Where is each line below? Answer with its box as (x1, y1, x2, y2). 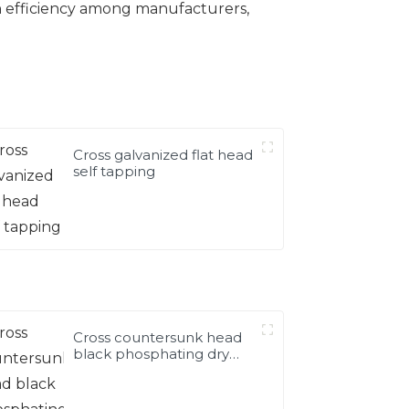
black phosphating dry (73, 344, 230, 362)
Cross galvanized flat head (73, 145, 254, 163)
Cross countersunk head (73, 328, 243, 346)
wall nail (73, 361, 129, 379)
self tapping (73, 162, 156, 180)
